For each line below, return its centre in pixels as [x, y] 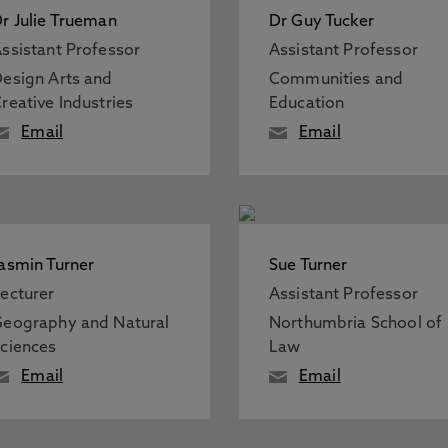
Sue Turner [308, 266]
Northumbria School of [355, 324]
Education [306, 104]
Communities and [336, 80]
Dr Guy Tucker [321, 22]
